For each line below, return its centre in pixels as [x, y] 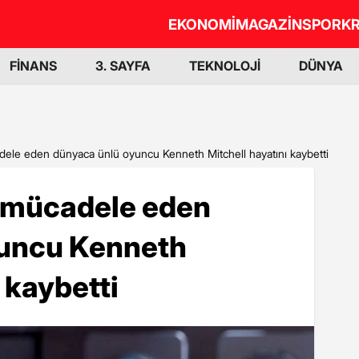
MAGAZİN [269, 24]
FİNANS [33, 66]
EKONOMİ [202, 24]
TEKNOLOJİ [225, 66]
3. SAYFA [123, 66]
